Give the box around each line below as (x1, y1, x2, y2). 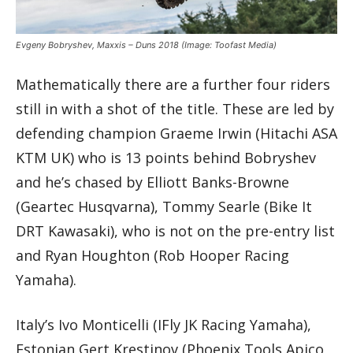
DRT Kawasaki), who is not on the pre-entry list (16, 221, 335, 241)
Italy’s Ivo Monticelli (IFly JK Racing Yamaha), (16, 315, 311, 335)
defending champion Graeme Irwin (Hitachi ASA (16, 124, 337, 143)
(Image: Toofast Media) (181, 39, 277, 51)
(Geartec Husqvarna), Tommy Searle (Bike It (16, 197, 312, 217)
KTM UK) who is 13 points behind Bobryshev (16, 148, 316, 168)
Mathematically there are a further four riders (16, 75, 330, 95)
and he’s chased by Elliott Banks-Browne (16, 173, 289, 192)
